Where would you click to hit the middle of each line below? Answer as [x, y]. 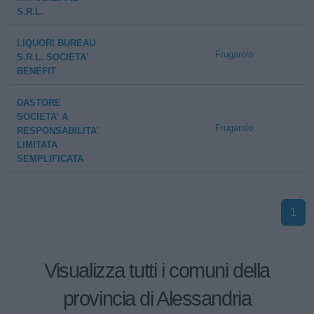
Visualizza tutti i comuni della [157, 271]
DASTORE [39, 103]
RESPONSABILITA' [58, 131]
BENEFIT [36, 71]
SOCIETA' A [42, 117]
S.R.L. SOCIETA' [53, 57]
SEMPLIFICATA [50, 159]
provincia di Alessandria [157, 299]
